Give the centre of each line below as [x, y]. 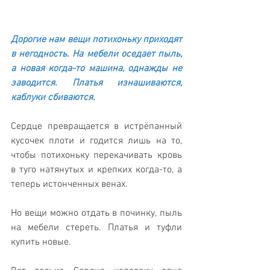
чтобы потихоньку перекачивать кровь [96, 156]
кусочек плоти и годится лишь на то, [96, 141]
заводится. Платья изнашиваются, [96, 83]
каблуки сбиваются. [54, 98]
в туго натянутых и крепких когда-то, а [96, 170]
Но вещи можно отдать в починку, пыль [96, 214]
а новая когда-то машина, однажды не [96, 69]
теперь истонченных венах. [71, 185]
